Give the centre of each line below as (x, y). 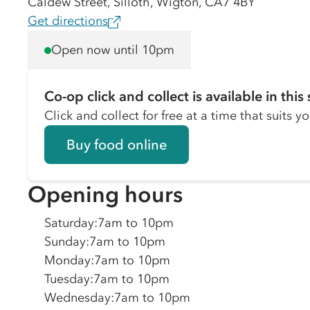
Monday (67, 260)
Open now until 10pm (113, 49)
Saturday (69, 223)
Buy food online (117, 145)
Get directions (68, 21)
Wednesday (77, 298)
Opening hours (105, 194)
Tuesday (67, 279)
